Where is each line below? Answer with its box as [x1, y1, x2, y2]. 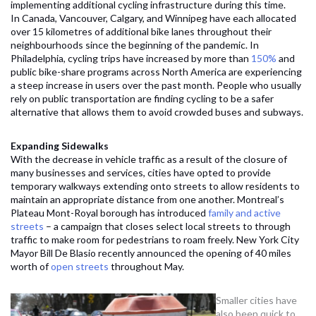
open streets [51, 260, 109, 273]
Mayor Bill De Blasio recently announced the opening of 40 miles [11, 247, 291, 260]
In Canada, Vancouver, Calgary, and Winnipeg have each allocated [11, 12, 296, 25]
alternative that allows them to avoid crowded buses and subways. [11, 106, 303, 119]
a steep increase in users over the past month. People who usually [11, 79, 301, 92]
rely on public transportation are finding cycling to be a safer [11, 92, 274, 105]
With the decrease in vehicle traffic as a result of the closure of [11, 153, 287, 166]
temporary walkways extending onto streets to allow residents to [11, 180, 300, 193]
